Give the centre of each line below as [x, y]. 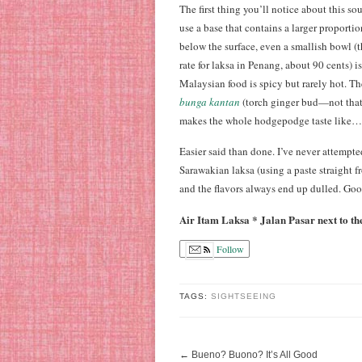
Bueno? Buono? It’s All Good [255, 355]
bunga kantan [210, 102]
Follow [229, 249]
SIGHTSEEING [244, 296]
